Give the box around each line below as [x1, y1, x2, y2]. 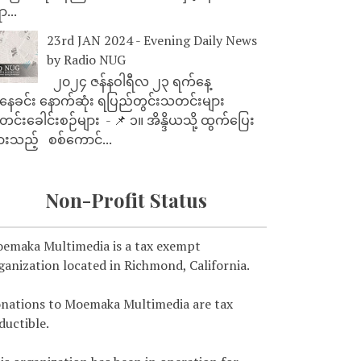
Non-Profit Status [44, 186, 207, 213]
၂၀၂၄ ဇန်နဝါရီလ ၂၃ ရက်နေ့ [47, 72, 218, 90]
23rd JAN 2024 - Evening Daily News [47, 31, 257, 49]
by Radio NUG [47, 50, 126, 68]
